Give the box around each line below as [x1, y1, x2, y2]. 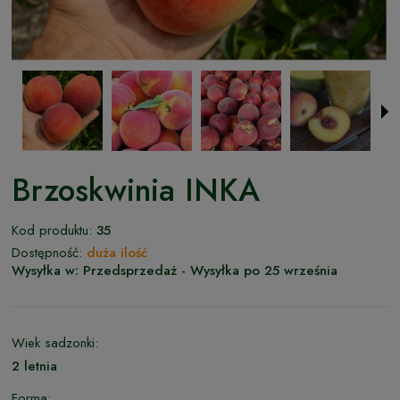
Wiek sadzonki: [12, 332, 98, 353]
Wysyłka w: [12, 260, 79, 280]
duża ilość [87, 242, 147, 262]
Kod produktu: [12, 220, 92, 240]
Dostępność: [12, 242, 82, 262]
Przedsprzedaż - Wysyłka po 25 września [83, 260, 337, 280]
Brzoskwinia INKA [12, 167, 260, 212]
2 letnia [12, 355, 57, 376]
